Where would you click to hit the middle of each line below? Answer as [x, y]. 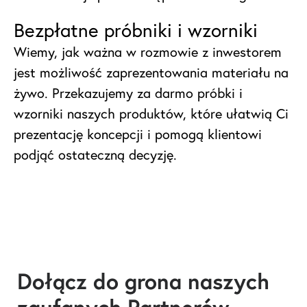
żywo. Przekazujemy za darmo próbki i [128, 93]
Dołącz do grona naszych [143, 281]
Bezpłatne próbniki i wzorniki [136, 30]
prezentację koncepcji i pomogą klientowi [138, 134]
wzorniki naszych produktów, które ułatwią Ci [151, 114]
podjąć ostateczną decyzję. [95, 155]
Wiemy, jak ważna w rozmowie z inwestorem [148, 52]
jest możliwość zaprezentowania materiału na [151, 73]
